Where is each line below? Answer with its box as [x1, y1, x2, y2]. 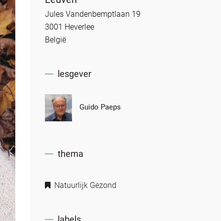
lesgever [58, 69, 91, 79]
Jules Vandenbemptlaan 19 [45, 9, 141, 19]
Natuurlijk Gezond [52, 181, 116, 190]
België [45, 35, 66, 44]
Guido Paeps [79, 103, 121, 111]
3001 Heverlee [45, 22, 94, 32]
